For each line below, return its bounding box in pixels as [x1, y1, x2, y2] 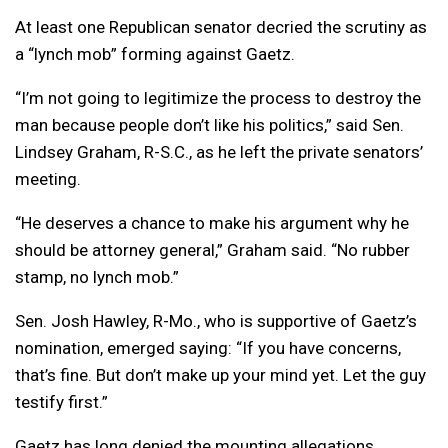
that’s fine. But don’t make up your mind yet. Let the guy [15, 365, 426, 386]
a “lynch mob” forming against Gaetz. [15, 44, 295, 65]
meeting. [15, 169, 81, 190]
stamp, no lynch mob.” [15, 267, 179, 288]
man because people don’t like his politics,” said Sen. [15, 115, 404, 136]
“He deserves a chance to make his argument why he [15, 213, 409, 234]
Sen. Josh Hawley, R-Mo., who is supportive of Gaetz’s [15, 311, 417, 332]
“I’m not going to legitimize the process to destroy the [15, 88, 421, 109]
